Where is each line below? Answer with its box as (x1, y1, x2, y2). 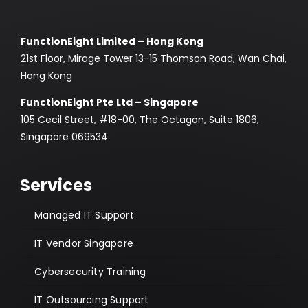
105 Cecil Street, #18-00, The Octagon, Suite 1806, (20, 112, 259, 126)
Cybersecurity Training (34, 264, 146, 278)
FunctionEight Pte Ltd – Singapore (20, 95, 199, 109)
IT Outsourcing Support (34, 292, 149, 307)
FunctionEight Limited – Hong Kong (20, 34, 203, 48)
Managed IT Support (34, 208, 134, 222)
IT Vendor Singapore (34, 236, 133, 250)
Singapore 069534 (20, 129, 108, 144)
